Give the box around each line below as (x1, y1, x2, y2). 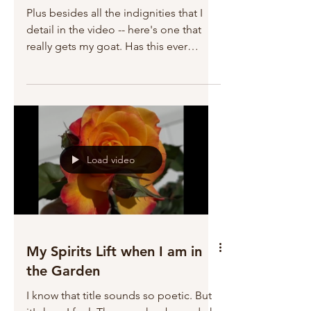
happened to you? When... (26, 56, 157, 69)
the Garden (26, 262, 100, 279)
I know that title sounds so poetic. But (26, 289, 212, 302)
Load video (87, 153, 135, 167)
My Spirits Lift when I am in (26, 243, 202, 260)
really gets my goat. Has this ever (26, 39, 187, 53)
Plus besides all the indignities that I (26, 6, 203, 19)
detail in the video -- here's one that (26, 22, 201, 36)
